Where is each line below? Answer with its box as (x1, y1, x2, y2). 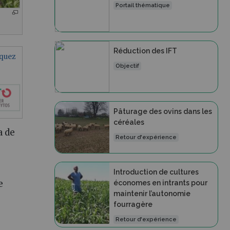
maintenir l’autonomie (113, 189, 190, 198)
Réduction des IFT (113, 47, 177, 55)
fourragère (113, 200, 152, 208)
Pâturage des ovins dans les (113, 107, 212, 116)
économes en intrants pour (113, 179, 207, 187)
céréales (113, 118, 144, 126)
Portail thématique (116, 2, 170, 9)
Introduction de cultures (113, 168, 199, 176)
